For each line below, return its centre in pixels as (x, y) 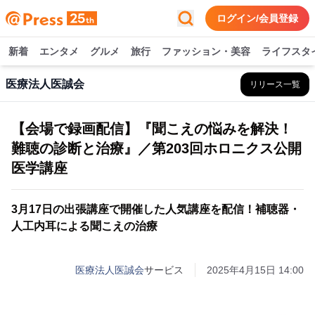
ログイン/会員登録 (257, 18)
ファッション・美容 (206, 51)
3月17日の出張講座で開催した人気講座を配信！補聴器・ (156, 209)
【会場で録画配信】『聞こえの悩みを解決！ (152, 129)
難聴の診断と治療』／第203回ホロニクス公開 (156, 148)
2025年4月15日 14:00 (255, 270)
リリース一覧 (275, 84)
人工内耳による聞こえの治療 (84, 226)
